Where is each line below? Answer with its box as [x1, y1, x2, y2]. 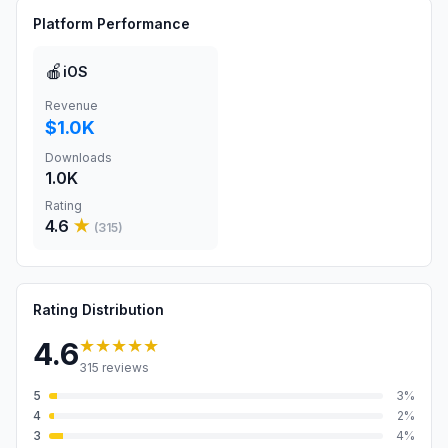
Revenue [45, 98, 98, 113]
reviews [99, 360, 149, 375]
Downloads [45, 150, 112, 165]
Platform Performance [33, 15, 190, 32]
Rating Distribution [33, 301, 164, 318]
